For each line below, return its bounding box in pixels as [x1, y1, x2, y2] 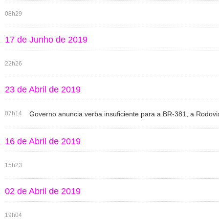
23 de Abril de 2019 [5, 85, 81, 94]
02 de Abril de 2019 [5, 186, 81, 196]
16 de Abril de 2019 [5, 136, 81, 146]
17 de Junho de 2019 [5, 35, 88, 44]
